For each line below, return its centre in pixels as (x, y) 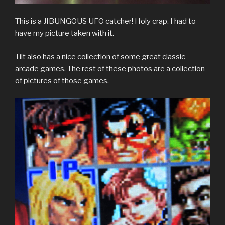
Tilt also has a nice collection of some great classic (100, 57)
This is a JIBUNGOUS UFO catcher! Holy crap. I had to (105, 21)
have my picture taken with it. (65, 33)
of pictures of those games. (62, 81)
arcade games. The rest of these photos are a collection (110, 69)
